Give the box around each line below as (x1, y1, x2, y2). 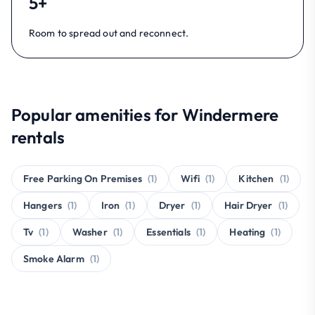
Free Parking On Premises (23, 172, 142, 185)
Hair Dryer (224, 198, 273, 212)
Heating (229, 225, 266, 238)
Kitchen (238, 172, 274, 185)
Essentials (146, 225, 191, 238)
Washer (72, 225, 108, 238)
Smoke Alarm (23, 252, 84, 265)
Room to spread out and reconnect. (29, 26, 189, 39)
